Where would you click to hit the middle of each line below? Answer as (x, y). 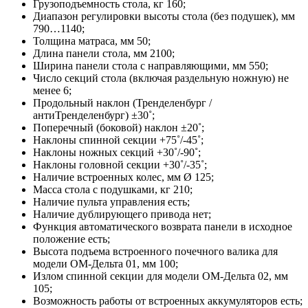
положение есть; (71, 239)
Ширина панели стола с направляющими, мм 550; (151, 65)
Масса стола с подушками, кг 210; (113, 189)
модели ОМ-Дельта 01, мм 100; (106, 263)
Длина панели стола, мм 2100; (104, 53)
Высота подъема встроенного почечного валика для (155, 251)
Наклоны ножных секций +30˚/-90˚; (117, 152)
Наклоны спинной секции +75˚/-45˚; (118, 140)
